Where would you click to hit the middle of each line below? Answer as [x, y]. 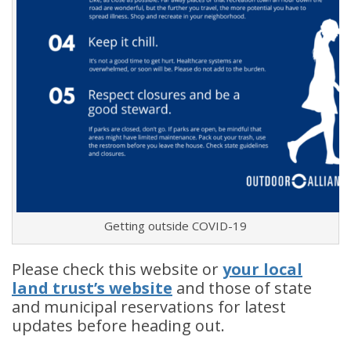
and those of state [242, 288]
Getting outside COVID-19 [175, 226]
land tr [40, 288]
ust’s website [120, 288]
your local [262, 270]
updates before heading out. [118, 326]
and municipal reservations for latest [149, 307]
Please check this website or [117, 270]
